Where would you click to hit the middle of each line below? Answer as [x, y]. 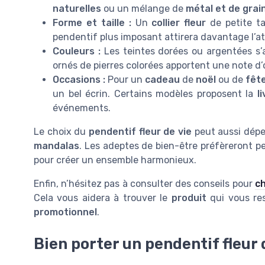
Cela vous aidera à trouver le [103, 198]
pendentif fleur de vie [140, 131]
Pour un [125, 79]
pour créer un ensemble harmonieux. [115, 160]
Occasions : [79, 79]
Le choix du [62, 131]
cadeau [162, 79]
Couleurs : [77, 51]
